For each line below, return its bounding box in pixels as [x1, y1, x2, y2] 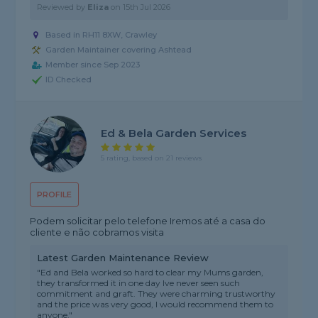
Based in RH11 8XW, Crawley [45, 30, 158, 40]
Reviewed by [37, 2, 88, 13]
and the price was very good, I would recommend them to [37, 299, 274, 310]
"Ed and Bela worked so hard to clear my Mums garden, [37, 267, 264, 278]
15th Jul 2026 [123, 2, 171, 13]
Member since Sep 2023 [45, 60, 141, 70]
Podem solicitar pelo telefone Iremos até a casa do [30, 215, 266, 227]
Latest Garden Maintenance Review [37, 252, 209, 264]
